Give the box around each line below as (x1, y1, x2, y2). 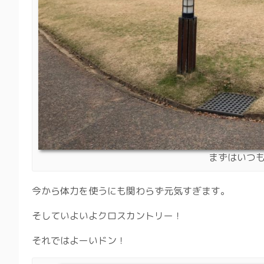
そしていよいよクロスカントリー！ (32, 209, 183, 223)
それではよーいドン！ (32, 234, 126, 247)
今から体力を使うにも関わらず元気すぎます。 (32, 184, 230, 198)
